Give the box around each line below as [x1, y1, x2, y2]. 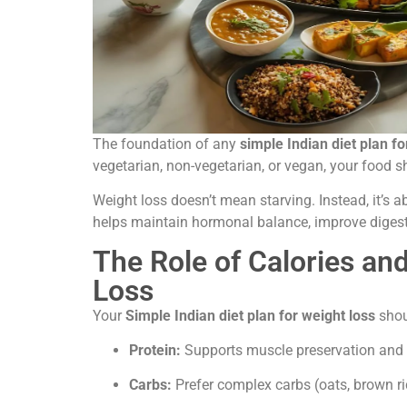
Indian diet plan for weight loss [174, 306, 375, 324]
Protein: [129, 341, 181, 359]
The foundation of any [93, 134, 240, 153]
